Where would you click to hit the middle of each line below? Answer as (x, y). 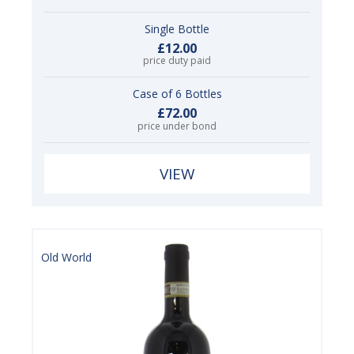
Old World (66, 258)
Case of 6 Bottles (177, 94)
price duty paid (177, 61)
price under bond (177, 126)
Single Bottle (177, 28)
